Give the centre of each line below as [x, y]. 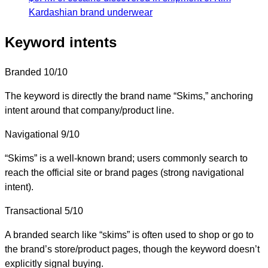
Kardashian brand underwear [91, 12]
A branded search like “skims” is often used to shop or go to [129, 234]
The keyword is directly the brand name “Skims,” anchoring [129, 96]
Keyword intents [61, 42]
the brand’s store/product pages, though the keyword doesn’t [132, 249]
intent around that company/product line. [89, 110]
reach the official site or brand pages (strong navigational [124, 172]
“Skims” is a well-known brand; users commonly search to [126, 158]
